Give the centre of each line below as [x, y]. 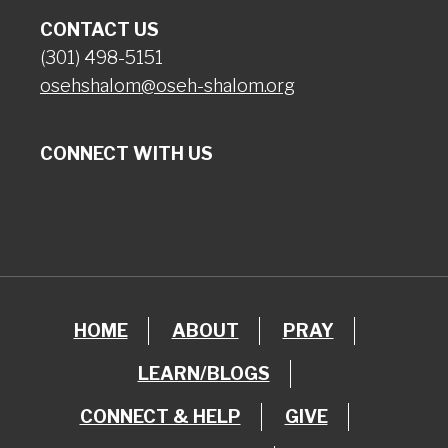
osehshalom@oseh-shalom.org [167, 85]
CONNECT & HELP [160, 416]
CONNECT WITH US [126, 153]
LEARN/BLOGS [203, 373]
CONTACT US [99, 29]
